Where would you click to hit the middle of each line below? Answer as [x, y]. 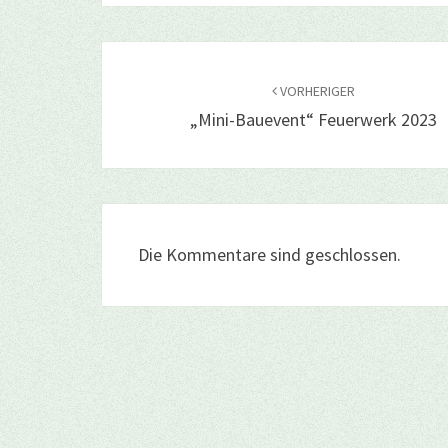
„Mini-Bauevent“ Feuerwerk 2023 [314, 119]
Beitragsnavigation [224, 59]
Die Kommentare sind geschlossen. [269, 254]
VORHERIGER [316, 91]
